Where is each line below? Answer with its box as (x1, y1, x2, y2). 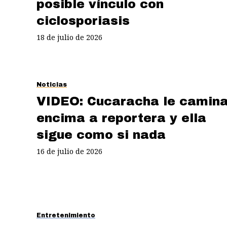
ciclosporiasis (36, 14, 130, 27)
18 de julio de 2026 (36, 32, 102, 42)
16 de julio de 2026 (36, 146, 102, 156)
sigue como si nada (36, 128, 166, 141)
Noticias (36, 81, 67, 88)
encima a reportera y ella (36, 111, 206, 125)
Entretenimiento (36, 212, 95, 219)
